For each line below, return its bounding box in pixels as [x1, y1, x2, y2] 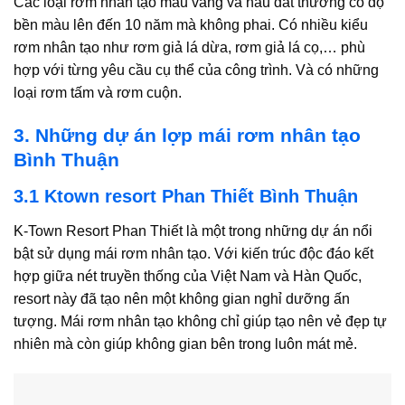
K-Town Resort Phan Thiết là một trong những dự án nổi [14, 222, 372, 239]
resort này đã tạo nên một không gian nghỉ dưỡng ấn [14, 290, 350, 306]
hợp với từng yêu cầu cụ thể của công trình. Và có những [14, 62, 379, 79]
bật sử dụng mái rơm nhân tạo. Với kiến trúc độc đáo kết [14, 245, 373, 261]
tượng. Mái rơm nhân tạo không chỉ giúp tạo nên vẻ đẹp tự [14, 313, 387, 329]
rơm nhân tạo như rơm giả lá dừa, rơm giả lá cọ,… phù [14, 40, 365, 56]
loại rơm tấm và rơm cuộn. [14, 85, 182, 101]
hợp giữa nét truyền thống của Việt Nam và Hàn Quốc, [14, 268, 362, 284]
